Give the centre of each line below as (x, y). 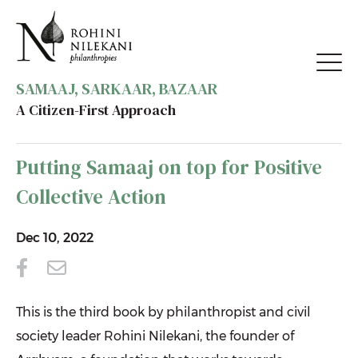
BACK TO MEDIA (68, 130)
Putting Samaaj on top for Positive (169, 167)
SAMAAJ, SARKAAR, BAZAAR (117, 88)
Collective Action (91, 197)
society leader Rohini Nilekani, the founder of (155, 336)
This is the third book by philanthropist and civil (163, 312)
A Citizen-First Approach (96, 109)
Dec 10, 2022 (55, 238)
